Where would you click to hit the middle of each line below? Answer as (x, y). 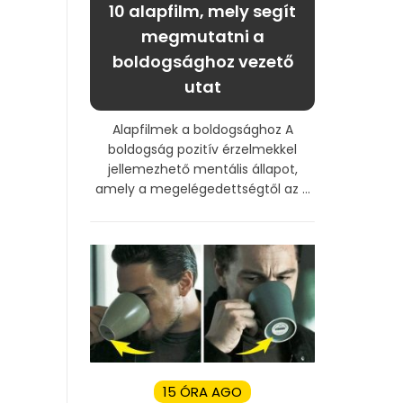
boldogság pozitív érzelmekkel (202, 149)
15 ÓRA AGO (202, 391)
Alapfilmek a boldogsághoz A (202, 129)
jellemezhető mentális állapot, (202, 169)
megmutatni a (202, 36)
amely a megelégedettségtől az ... (202, 188)
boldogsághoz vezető (202, 61)
